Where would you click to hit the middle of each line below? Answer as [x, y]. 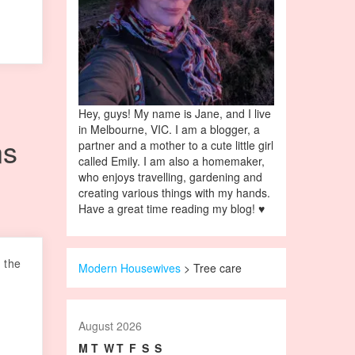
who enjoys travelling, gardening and [170, 176]
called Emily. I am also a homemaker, [171, 160]
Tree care [217, 267]
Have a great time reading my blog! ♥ [171, 208]
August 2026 [110, 325]
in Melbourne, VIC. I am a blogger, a [169, 129]
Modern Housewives [129, 267]
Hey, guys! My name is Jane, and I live [174, 113]
